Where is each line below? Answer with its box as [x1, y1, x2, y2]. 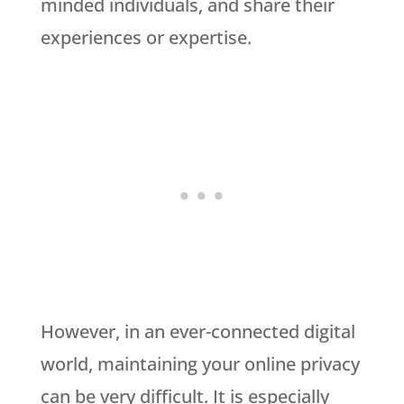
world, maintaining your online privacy [40, 351, 360, 376]
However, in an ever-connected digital [40, 318, 355, 344]
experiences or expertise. [40, 24, 252, 50]
